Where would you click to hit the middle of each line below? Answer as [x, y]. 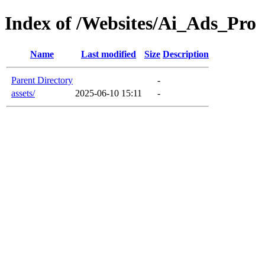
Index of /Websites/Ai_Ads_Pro [130, 23]
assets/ [23, 93]
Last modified [109, 54]
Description [186, 54]
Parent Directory [42, 80]
